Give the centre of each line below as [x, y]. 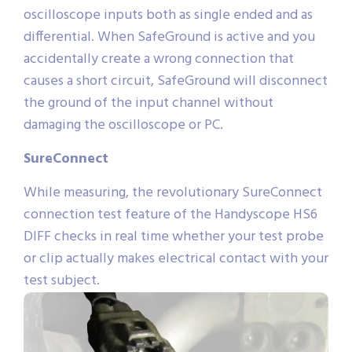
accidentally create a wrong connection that [159, 60]
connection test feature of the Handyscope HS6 [170, 215]
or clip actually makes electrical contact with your [176, 259]
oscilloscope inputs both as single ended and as [168, 16]
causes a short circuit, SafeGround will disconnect [176, 82]
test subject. [62, 281]
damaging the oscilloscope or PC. [123, 126]
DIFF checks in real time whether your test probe [174, 237]
